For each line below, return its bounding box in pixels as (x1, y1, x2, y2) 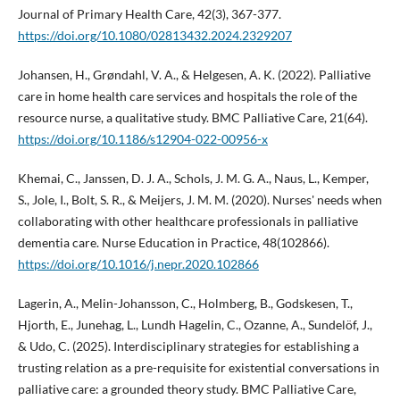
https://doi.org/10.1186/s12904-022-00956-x (17, 130, 268, 146)
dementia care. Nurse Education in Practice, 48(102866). (17, 234, 329, 250)
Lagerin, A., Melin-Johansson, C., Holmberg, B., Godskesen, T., (17, 295, 353, 311)
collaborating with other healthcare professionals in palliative (17, 212, 358, 229)
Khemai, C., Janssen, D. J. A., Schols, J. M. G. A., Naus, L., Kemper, (17, 170, 369, 186)
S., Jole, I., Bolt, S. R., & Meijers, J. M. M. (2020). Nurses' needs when (17, 191, 382, 207)
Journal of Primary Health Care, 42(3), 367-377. (17, 5, 281, 21)
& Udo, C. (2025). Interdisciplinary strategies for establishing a (17, 337, 359, 354)
